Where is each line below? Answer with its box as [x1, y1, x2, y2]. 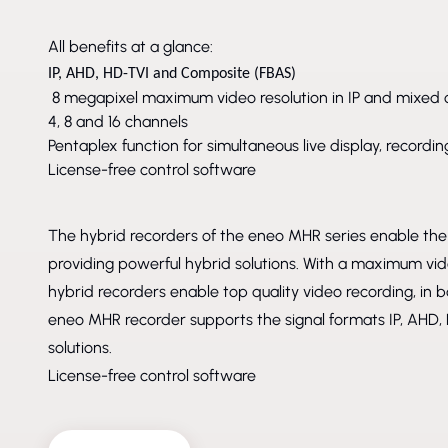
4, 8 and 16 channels [48, 111, 188, 131]
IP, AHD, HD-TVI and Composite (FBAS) [48, 65, 296, 82]
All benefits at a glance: [48, 36, 213, 56]
